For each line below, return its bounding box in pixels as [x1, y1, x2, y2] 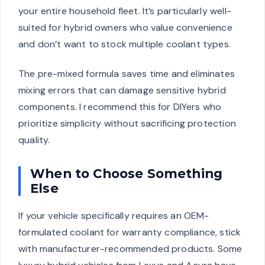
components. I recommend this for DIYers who [18, 101, 222, 114]
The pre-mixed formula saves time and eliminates [18, 67, 235, 80]
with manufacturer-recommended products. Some [18, 243, 243, 256]
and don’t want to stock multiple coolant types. [18, 38, 231, 51]
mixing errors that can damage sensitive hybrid [18, 84, 226, 97]
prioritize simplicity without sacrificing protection [18, 117, 236, 130]
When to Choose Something [30, 166, 223, 182]
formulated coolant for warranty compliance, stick [18, 226, 241, 239]
